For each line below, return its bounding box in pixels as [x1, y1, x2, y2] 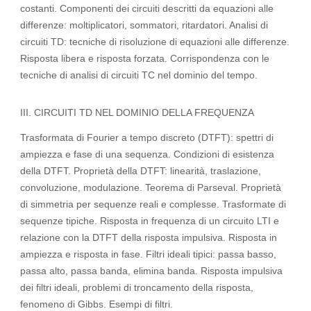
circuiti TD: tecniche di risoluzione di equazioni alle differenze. [20, 35, 290, 47]
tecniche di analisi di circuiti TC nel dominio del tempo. [20, 69, 258, 81]
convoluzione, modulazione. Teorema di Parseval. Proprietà [20, 181, 282, 193]
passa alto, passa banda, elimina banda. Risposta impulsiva [20, 264, 283, 276]
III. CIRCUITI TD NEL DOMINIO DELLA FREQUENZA [20, 106, 255, 118]
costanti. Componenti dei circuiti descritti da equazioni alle [20, 2, 274, 14]
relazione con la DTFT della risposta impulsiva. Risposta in [20, 231, 278, 243]
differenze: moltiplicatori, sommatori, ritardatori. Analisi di [20, 19, 269, 31]
